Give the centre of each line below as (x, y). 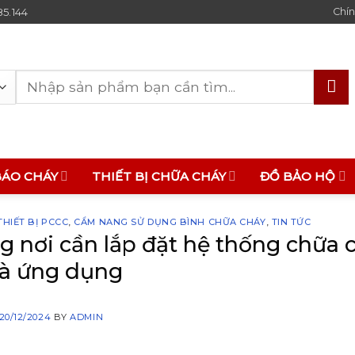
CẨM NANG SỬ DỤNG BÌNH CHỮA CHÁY (170, 222)
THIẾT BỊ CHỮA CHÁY (159, 176)
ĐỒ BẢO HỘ (298, 176)
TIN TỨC (291, 222)
